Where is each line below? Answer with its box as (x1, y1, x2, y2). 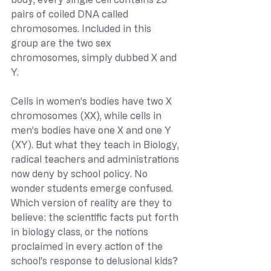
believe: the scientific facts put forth (11, 211, 181, 223)
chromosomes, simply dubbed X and (11, 51, 179, 63)
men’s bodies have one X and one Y (11, 124, 174, 135)
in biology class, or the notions (11, 226, 151, 237)
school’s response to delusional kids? (11, 255, 178, 266)
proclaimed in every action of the (11, 240, 165, 252)
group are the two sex (11, 37, 114, 48)
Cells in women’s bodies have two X (11, 95, 174, 106)
